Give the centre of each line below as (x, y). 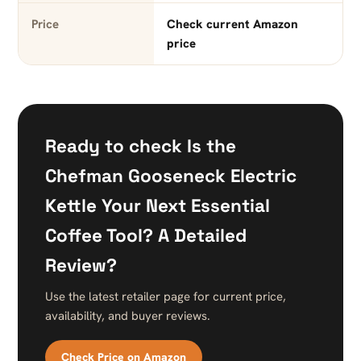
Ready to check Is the (141, 147)
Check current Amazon (232, 25)
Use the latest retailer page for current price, (166, 297)
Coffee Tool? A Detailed (146, 236)
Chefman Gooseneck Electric (171, 176)
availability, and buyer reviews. (128, 316)
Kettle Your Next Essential (158, 206)
